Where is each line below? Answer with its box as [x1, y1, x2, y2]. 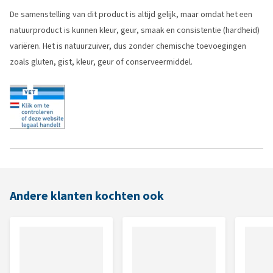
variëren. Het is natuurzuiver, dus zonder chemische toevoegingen [10, 40, 246, 52]
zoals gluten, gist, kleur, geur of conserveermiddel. [10, 56, 193, 68]
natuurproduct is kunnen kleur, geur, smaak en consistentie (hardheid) [10, 24, 260, 36]
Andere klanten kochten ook [10, 188, 164, 204]
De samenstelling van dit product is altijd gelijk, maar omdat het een [10, 9, 252, 20]
